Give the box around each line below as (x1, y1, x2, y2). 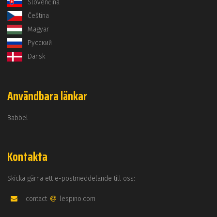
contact (26, 195, 49, 203)
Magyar (27, 25, 49, 33)
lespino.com (58, 195, 95, 203)
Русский (27, 39, 52, 47)
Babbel (7, 114, 28, 122)
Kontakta (7, 148, 47, 166)
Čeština (27, 12, 49, 20)
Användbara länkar (7, 87, 87, 106)
